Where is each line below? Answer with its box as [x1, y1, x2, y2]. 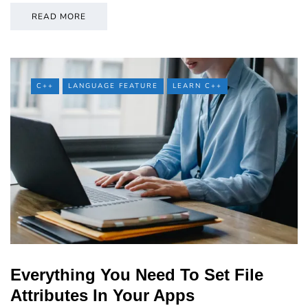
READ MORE [32, 10, 86, 22]
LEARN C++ [173, 80, 222, 91]
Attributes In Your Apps [10, 285, 195, 305]
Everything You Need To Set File [10, 265, 263, 284]
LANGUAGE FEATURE [68, 80, 158, 91]
